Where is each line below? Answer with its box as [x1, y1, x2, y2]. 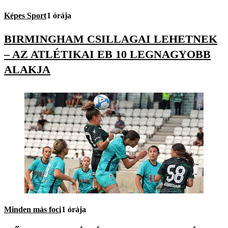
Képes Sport [4, 11, 46, 20]
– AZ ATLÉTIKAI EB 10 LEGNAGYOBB [4, 47, 211, 61]
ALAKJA [4, 63, 50, 76]
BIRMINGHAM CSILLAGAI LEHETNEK [4, 32, 217, 45]
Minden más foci [4, 205, 61, 214]
